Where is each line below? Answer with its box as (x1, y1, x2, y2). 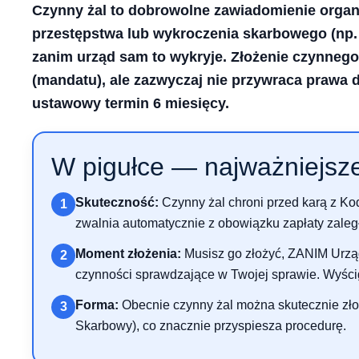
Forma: (75, 297, 119, 312)
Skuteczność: (75, 195, 159, 209)
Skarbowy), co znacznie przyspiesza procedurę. (75, 318, 346, 333)
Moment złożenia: (75, 246, 181, 260)
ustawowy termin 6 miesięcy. (32, 95, 229, 111)
